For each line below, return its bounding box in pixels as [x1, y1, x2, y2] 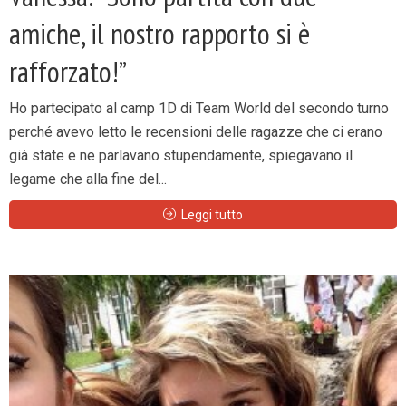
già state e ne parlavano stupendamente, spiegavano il [9, 147, 353, 164]
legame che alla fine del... [9, 170, 167, 188]
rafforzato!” [9, 53, 127, 91]
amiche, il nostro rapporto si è [9, 14, 310, 53]
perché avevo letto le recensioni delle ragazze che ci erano [9, 123, 382, 140]
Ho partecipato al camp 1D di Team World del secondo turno [9, 100, 389, 117]
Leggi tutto [181, 208, 243, 222]
